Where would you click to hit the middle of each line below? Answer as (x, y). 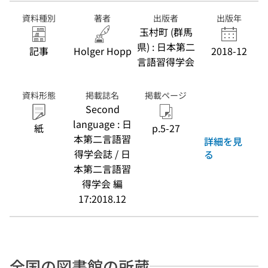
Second (102, 109)
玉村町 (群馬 (166, 32)
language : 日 (102, 124)
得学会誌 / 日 (102, 154)
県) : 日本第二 (166, 47)
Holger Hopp (102, 51)
